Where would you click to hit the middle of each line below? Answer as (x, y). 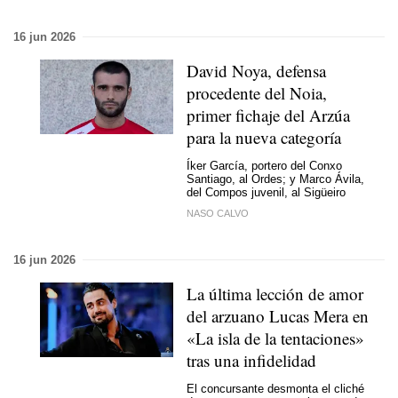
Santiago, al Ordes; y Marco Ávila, (275, 179)
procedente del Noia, (257, 92)
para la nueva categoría (264, 137)
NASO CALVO (218, 213)
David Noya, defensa (256, 70)
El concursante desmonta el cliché (275, 389)
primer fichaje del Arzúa (268, 115)
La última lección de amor (275, 293)
